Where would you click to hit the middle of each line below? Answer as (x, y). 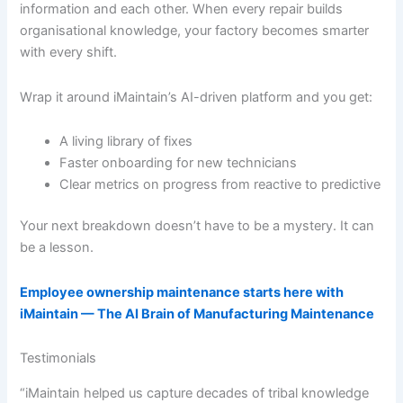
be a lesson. (57, 248)
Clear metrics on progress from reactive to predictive (220, 185)
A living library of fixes (126, 142)
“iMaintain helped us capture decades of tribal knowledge (195, 393)
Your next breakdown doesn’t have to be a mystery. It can (197, 226)
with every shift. (69, 53)
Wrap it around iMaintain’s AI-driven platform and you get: (197, 97)
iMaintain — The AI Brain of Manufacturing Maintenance (197, 313)
